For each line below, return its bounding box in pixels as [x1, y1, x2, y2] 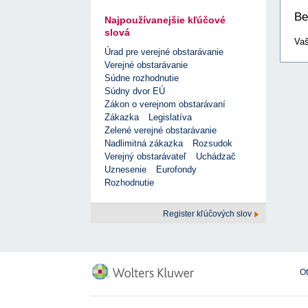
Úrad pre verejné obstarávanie [104, 47, 223, 58]
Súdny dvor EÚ [104, 86, 165, 97]
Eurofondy [156, 164, 197, 175]
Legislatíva [148, 112, 192, 123]
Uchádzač [196, 151, 236, 162]
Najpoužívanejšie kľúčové [104, 14, 225, 26]
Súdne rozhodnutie [104, 73, 179, 84]
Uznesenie [104, 164, 146, 175]
